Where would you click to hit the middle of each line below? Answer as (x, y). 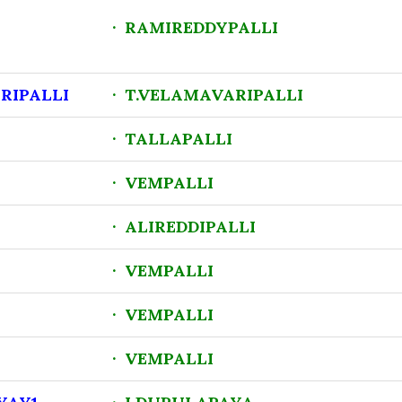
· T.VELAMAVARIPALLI (208, 95)
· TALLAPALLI (172, 139)
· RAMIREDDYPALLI (195, 27)
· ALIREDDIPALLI (184, 227)
